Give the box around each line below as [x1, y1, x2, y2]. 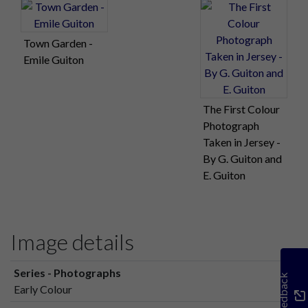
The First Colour [203, 102, 280, 116]
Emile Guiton [23, 53, 84, 67]
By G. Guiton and [203, 152, 283, 166]
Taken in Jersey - [203, 135, 281, 149]
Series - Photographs [13, 266, 121, 280]
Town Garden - [23, 36, 93, 50]
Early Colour [13, 283, 72, 296]
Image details [10, 228, 134, 256]
